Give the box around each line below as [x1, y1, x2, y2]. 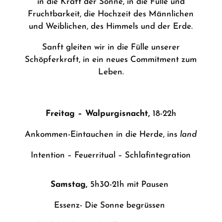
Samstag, [51, 180, 91, 189]
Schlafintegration [125, 151, 191, 160]
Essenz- [54, 201, 85, 210]
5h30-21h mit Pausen [90, 180, 169, 189]
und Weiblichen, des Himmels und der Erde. [29, 22, 193, 31]
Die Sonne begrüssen [85, 201, 166, 210]
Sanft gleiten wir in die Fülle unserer [42, 43, 180, 52]
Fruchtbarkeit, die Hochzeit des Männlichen [28, 10, 194, 18]
